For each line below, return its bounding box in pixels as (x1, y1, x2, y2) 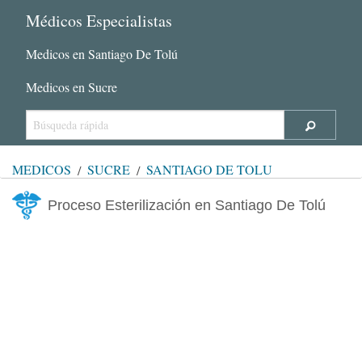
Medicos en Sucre (26, 78, 117, 95)
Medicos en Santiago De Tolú (26, 44, 178, 62)
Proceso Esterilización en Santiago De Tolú (48, 196, 326, 213)
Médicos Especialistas (26, 9, 172, 32)
